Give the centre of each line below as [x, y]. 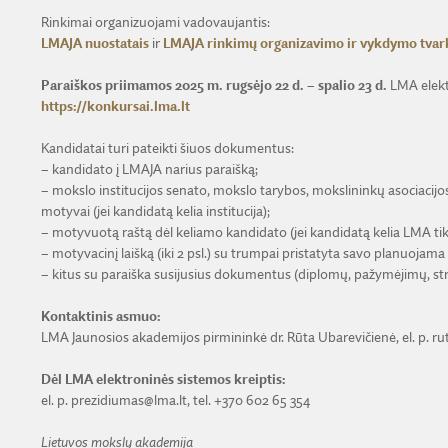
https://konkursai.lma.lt [115, 106]
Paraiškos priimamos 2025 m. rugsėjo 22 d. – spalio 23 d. [215, 85]
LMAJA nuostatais [94, 43]
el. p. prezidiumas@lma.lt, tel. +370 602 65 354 [175, 400]
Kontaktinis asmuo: [100, 316]
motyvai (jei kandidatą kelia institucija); [155, 211]
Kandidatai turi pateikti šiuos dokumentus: [167, 148]
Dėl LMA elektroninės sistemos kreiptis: [163, 379]
